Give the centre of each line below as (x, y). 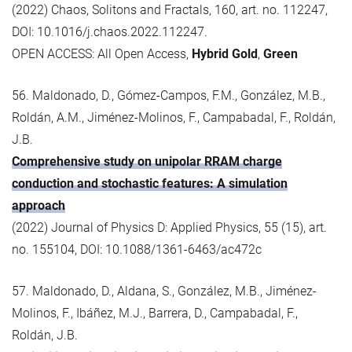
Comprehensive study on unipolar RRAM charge (147, 161)
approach (38, 205)
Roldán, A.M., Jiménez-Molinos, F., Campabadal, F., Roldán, (174, 117)
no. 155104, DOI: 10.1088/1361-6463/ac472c (137, 249)
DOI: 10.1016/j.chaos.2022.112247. (110, 31)
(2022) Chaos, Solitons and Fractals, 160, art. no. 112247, (170, 9)
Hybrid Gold (225, 53)
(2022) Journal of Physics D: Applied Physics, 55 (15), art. (169, 227)
